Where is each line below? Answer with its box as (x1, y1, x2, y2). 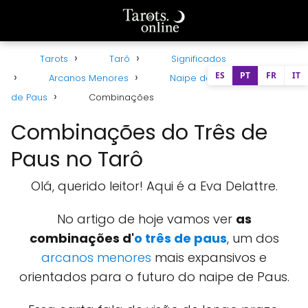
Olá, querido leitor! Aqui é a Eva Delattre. (30, 177, 278, 195)
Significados (171, 52, 226, 65)
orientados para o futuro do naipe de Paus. (19, 268, 289, 285)
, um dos (226, 230, 279, 247)
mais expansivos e (151, 249, 267, 266)
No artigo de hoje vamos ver (56, 210, 236, 228)
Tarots (40, 52, 68, 65)
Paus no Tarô (11, 145, 143, 174)
